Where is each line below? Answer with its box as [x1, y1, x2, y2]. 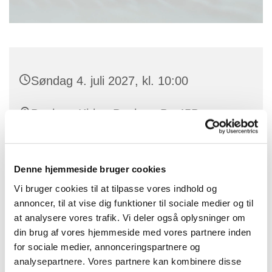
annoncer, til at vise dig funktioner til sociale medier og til [14, 197, 253, 208]
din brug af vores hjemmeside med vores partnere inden [14, 226, 251, 237]
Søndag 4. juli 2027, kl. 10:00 [31, 74, 188, 88]
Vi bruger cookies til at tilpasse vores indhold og [14, 183, 217, 194]
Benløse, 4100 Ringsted [31, 125, 160, 139]
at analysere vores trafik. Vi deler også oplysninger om [14, 212, 246, 223]
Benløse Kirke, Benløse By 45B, [31, 107, 203, 121]
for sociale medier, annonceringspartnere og [14, 241, 200, 252]
